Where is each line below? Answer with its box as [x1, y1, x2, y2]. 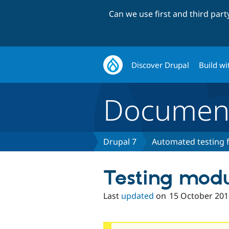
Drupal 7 [103, 136, 136, 148]
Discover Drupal [131, 59, 190, 70]
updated [121, 190, 154, 202]
